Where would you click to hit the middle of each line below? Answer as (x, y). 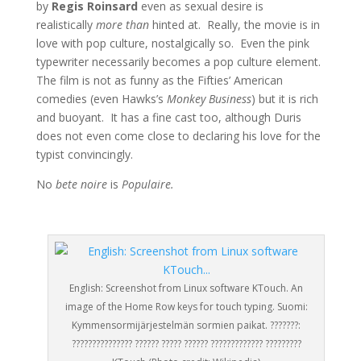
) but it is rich (284, 99)
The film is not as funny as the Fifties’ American (159, 81)
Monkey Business (209, 99)
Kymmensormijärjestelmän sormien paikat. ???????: (187, 326)
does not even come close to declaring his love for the (178, 136)
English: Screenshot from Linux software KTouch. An (187, 288)
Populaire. (147, 185)
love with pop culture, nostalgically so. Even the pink (172, 44)
